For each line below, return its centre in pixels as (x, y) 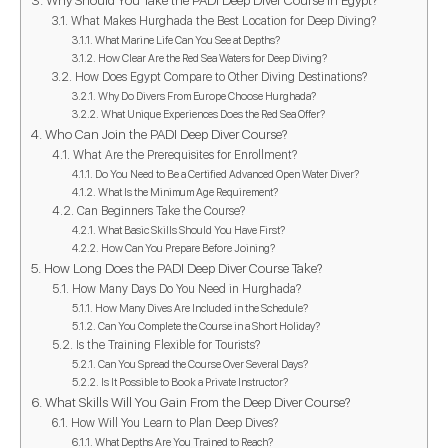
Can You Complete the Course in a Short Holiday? (208, 326)
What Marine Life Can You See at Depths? (187, 40)
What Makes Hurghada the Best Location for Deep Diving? (223, 20)
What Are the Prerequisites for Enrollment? (184, 154)
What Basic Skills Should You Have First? (191, 230)
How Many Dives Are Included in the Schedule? (201, 308)
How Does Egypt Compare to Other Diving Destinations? (220, 76)
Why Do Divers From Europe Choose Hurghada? (206, 96)
